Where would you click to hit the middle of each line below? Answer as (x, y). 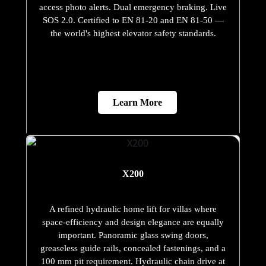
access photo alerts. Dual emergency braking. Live (133, 7)
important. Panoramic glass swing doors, (133, 235)
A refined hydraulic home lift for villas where (133, 209)
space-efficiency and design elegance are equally (133, 222)
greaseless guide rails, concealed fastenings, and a (133, 248)
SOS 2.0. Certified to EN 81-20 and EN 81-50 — (133, 20)
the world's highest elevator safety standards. (133, 34)
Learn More (137, 103)
